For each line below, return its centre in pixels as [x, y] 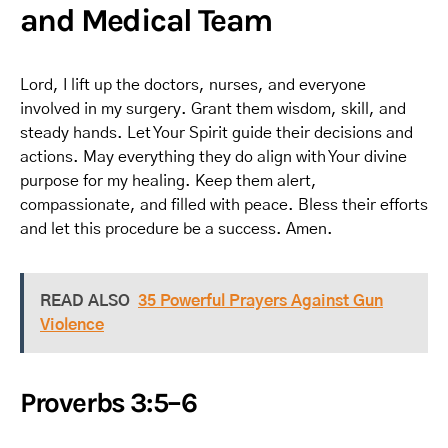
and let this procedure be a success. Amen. [176, 229]
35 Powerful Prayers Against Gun [260, 301]
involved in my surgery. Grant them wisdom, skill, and [213, 109]
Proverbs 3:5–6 [108, 402]
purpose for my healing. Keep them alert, [168, 181]
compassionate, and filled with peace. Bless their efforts [224, 205]
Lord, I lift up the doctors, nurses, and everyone [193, 85]
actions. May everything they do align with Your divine [213, 157]
